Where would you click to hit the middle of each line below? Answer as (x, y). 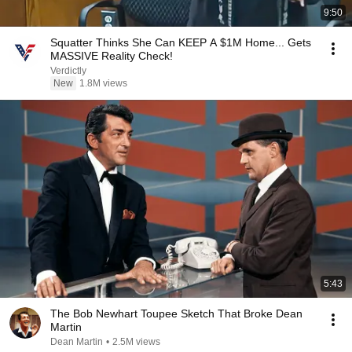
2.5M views (136, 342)
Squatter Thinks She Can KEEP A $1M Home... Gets (181, 42)
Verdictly (68, 71)
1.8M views (103, 83)
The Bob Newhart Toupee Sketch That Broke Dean (176, 313)
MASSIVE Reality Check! (112, 56)
